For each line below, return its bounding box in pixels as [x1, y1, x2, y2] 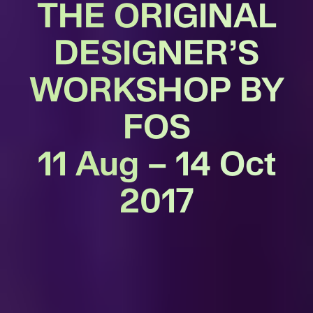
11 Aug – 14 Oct [37, 142, 276, 182]
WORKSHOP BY [29, 68, 284, 108]
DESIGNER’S [54, 31, 259, 71]
